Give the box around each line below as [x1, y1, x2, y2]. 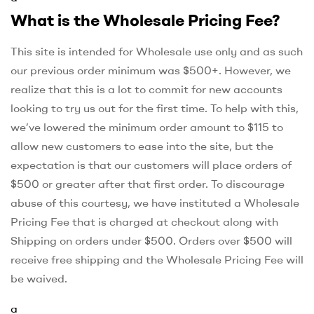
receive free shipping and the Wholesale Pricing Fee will [11, 252, 303, 266]
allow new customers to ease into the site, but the [11, 138, 273, 153]
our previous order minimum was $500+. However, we [11, 62, 291, 77]
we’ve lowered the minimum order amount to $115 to [11, 119, 283, 134]
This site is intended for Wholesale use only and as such [11, 43, 303, 58]
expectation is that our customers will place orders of [11, 157, 292, 172]
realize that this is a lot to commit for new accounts [11, 81, 282, 96]
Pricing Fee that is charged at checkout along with [11, 214, 278, 228]
